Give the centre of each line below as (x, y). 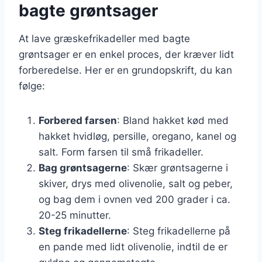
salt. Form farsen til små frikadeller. (121, 152)
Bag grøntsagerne (83, 168)
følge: (32, 86)
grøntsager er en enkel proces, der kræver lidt (126, 54)
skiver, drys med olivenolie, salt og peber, (136, 183)
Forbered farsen (78, 120)
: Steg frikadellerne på (179, 231)
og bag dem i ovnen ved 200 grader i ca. (135, 199)
